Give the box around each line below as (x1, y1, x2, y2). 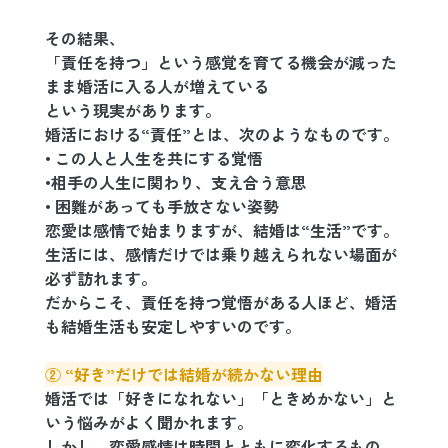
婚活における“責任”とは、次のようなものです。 (44, 121, 399, 146)
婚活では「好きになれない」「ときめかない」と (44, 385, 397, 410)
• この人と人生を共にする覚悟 (44, 145, 263, 170)
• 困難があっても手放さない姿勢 (44, 193, 279, 218)
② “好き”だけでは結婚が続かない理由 (44, 361, 323, 386)
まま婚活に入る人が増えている (44, 73, 269, 98)
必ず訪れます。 (44, 265, 157, 290)
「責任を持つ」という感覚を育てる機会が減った (44, 49, 397, 74)
